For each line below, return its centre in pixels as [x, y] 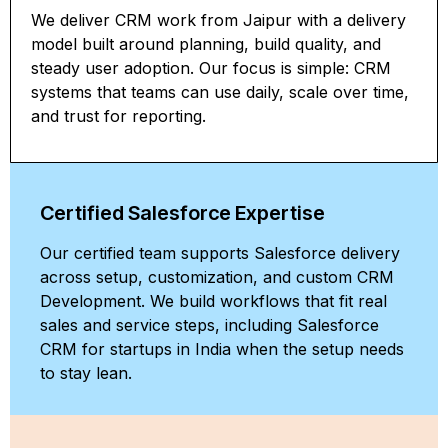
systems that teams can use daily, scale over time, [220, 91]
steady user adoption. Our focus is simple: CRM [211, 67]
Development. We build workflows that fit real [213, 301]
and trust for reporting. [118, 115]
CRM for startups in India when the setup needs [222, 349]
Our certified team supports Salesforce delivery [220, 253]
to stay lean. [86, 373]
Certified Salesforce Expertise [182, 213]
